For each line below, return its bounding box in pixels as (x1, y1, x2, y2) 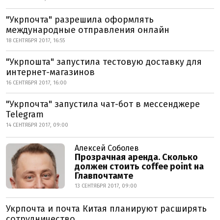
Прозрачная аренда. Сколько (75, 152, 198, 163)
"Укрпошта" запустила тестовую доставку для (6, 56, 202, 67)
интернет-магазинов (6, 67, 95, 78)
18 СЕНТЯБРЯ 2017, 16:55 (6, 37, 65, 44)
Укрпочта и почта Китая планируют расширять (6, 203, 207, 214)
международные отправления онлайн (6, 25, 169, 35)
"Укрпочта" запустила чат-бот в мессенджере (6, 99, 200, 110)
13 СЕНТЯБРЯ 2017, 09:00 (75, 183, 137, 189)
